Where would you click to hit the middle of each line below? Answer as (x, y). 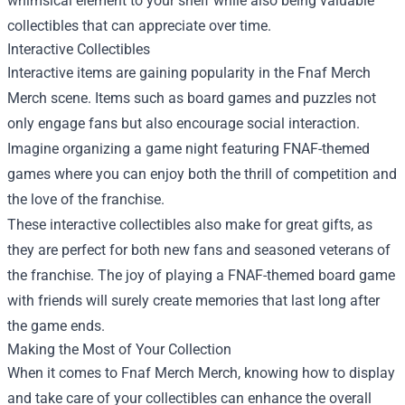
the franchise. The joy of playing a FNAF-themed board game (201, 275)
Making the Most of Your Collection (119, 349)
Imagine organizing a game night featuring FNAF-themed (188, 148)
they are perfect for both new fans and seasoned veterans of (199, 250)
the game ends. (56, 325)
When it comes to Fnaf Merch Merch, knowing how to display (201, 372)
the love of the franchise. (86, 199)
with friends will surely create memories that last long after (193, 300)
